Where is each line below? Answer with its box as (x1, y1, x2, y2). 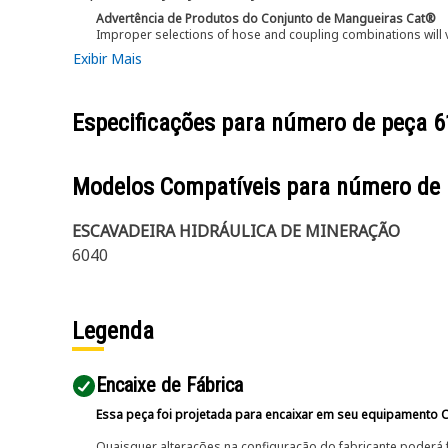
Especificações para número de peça (72, 109, 433, 137)
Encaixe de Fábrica (96, 373, 243, 397)
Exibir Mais (73, 49, 142, 68)
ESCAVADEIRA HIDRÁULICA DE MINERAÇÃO (72, 220, 400, 242)
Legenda (72, 317, 154, 345)
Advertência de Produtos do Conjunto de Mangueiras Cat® (96, 10, 436, 27)
